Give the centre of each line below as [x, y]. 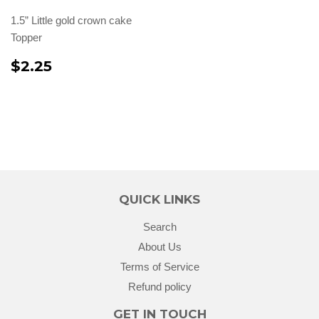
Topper [26, 38]
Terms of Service [159, 266]
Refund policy [159, 286]
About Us [159, 247]
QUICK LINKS [159, 200]
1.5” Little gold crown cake [71, 21]
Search [159, 227]
